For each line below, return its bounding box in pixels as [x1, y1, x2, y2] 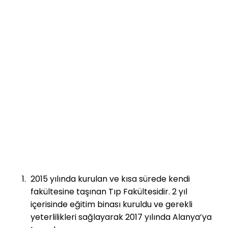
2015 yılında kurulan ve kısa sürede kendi [31, 173, 190, 185]
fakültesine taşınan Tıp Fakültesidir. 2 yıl [31, 186, 187, 198]
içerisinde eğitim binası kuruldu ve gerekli [31, 198, 192, 211]
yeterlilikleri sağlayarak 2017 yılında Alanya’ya [31, 211, 212, 223]
